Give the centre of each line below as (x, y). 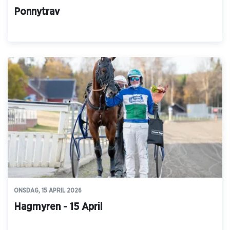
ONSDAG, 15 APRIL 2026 (48, 191)
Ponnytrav (37, 12)
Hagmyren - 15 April (58, 207)
